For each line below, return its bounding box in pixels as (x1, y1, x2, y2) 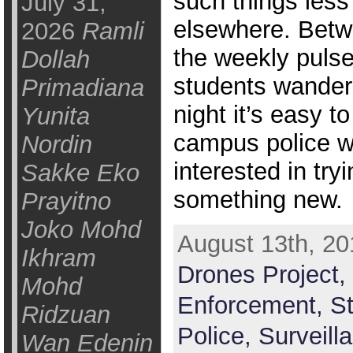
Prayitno (20, 188, 111, 215)
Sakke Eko (20, 159, 139, 187)
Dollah (20, 46, 90, 73)
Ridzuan (20, 301, 110, 329)
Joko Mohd (20, 216, 141, 243)
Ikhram (20, 244, 96, 272)
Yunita (20, 102, 90, 130)
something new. (173, 186, 343, 214)
